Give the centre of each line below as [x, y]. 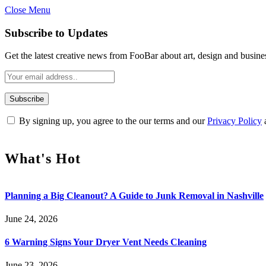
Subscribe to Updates [56, 33]
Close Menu [28, 10]
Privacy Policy [235, 121]
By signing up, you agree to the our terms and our [112, 121]
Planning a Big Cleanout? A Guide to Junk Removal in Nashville [134, 195]
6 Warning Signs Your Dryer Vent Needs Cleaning [106, 242]
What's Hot [43, 158]
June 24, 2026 [31, 218]
